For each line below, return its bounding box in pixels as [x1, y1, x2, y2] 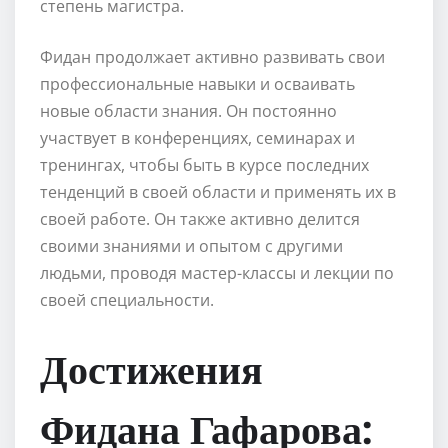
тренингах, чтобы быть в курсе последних [40, 153, 369, 176]
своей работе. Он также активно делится [40, 207, 360, 230]
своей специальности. [40, 288, 214, 311]
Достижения [40, 342, 263, 393]
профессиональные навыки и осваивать [40, 72, 355, 95]
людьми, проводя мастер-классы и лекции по [40, 261, 394, 284]
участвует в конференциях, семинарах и [40, 126, 355, 149]
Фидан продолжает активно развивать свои [40, 45, 385, 68]
